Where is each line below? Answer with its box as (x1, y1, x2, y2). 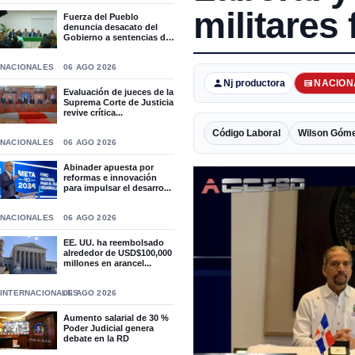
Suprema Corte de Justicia (63, 97, 174, 107)
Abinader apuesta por (63, 162, 154, 172)
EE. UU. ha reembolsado (63, 238, 164, 247)
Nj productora (223, 78, 286, 89)
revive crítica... (63, 108, 123, 117)
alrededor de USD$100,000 (63, 248, 172, 258)
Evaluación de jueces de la (63, 87, 174, 97)
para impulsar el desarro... (63, 183, 171, 193)
